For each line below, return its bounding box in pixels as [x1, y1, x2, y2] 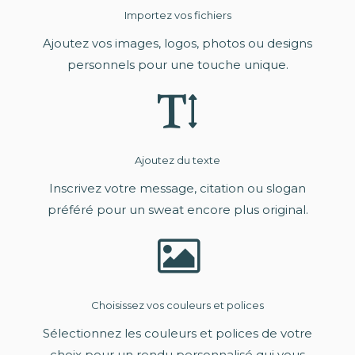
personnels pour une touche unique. [67, 57, 288, 73]
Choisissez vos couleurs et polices [91, 299, 264, 312]
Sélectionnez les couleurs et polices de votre [43, 326, 312, 342]
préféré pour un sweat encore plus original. [47, 202, 308, 218]
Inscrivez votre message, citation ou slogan [49, 181, 306, 197]
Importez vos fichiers [124, 9, 231, 22]
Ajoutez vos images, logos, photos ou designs [43, 36, 312, 52]
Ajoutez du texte [135, 154, 220, 167]
